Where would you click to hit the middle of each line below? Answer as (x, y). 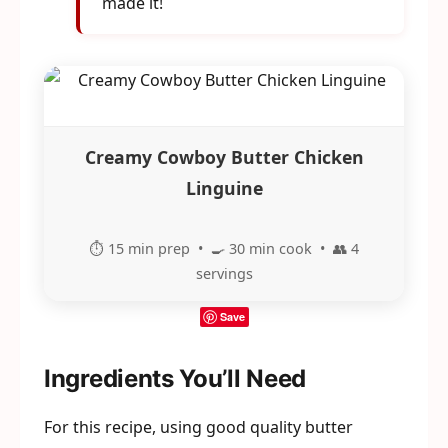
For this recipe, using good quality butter (198, 427)
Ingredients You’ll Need (175, 378)
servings (224, 273)
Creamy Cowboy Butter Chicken (224, 157)
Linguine (224, 188)
